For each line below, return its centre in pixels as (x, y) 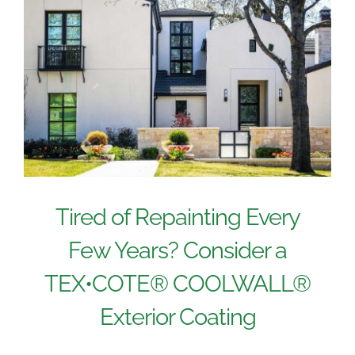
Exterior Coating (177, 317)
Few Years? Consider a (177, 250)
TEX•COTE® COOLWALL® (177, 283)
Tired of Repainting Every (177, 217)
